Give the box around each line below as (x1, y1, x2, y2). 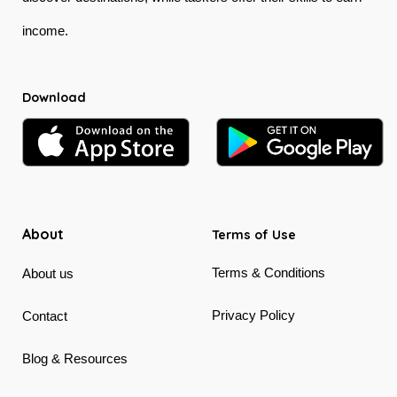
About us (22, 265, 74, 281)
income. (22, 23, 68, 39)
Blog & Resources (22, 350, 128, 366)
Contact (22, 307, 67, 323)
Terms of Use (212, 226, 296, 243)
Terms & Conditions (212, 264, 325, 280)
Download (22, 90, 86, 106)
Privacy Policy (212, 307, 295, 323)
